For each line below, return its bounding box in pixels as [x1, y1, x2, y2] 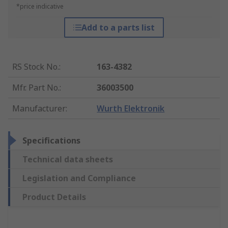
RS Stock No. [12, 61, 59, 73]
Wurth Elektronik [97, 103, 165, 115]
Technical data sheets [22, 154, 113, 165]
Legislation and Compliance [22, 173, 136, 184]
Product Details [22, 191, 86, 203]
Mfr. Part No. [12, 82, 60, 94]
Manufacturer [12, 103, 66, 115]
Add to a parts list [81, 22, 155, 34]
